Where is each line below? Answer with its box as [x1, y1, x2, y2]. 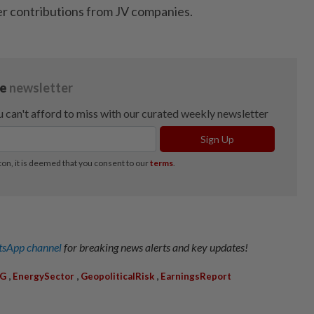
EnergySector [13, 270, 74, 282]
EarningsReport [161, 270, 231, 282]
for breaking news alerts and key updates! [64, 240, 248, 254]
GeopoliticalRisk [81, 270, 154, 282]
